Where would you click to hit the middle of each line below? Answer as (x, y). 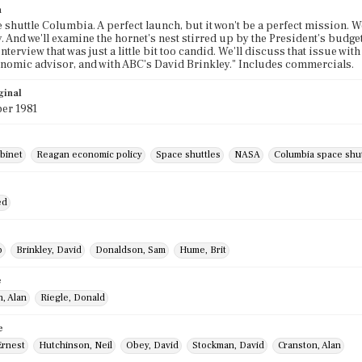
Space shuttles (188, 155)
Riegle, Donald (73, 298)
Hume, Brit (203, 250)
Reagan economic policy (89, 155)
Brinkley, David (49, 250)
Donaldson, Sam (130, 250)
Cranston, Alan (309, 345)
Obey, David (152, 345)
